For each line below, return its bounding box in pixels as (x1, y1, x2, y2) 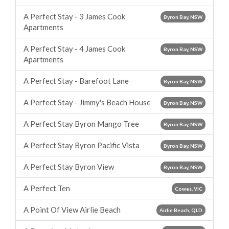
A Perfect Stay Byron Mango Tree (24, 119, 139, 128)
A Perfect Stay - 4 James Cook (24, 44, 125, 53)
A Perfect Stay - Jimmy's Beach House (24, 98, 151, 107)
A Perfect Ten (24, 184, 70, 193)
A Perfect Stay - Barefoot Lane (24, 76, 129, 85)
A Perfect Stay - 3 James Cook (24, 12, 125, 21)
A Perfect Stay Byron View (24, 162, 114, 171)
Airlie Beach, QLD (159, 207, 202, 213)
